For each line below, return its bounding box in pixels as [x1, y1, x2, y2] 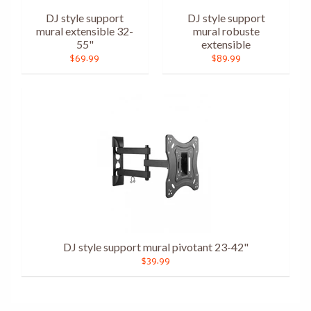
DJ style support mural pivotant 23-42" [62, 240, 249, 254]
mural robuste [192, 24, 260, 38]
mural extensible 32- [36, 24, 134, 38]
